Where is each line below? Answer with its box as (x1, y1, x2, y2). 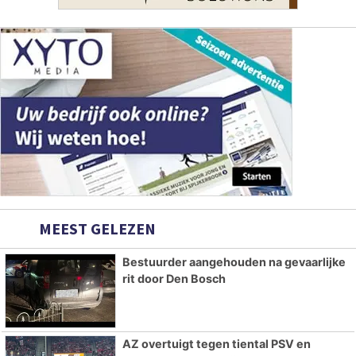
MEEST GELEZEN (36, 218, 156, 238)
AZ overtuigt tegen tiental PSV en (122, 336, 311, 350)
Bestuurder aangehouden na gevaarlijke (122, 254, 346, 269)
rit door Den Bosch (122, 271, 226, 285)
